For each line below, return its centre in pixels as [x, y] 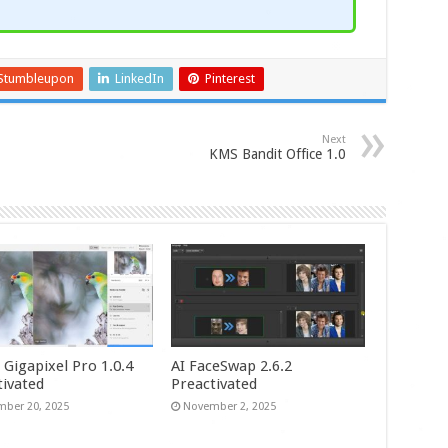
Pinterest [229, 78]
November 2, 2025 [230, 406]
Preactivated [214, 383]
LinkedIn [139, 78]
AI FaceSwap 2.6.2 [232, 365]
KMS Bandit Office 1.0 [277, 153]
